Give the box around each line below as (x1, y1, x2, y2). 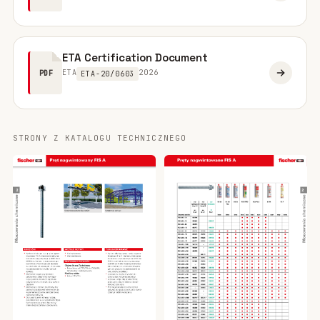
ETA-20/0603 (81, 69, 135, 79)
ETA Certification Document (62, 51, 209, 64)
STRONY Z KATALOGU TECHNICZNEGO (13, 133, 186, 143)
